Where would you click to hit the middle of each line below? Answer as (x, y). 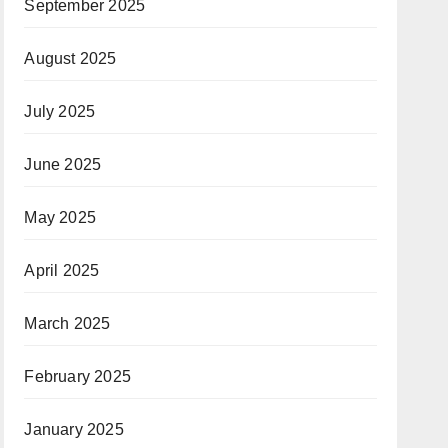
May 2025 (60, 217)
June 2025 (63, 164)
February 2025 (77, 376)
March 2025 (67, 323)
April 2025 (62, 270)
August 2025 (70, 58)
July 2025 (60, 111)
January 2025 (74, 429)
